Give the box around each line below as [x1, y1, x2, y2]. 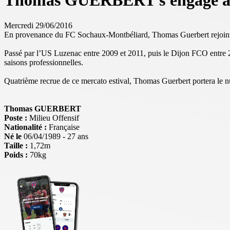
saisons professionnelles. [4, 57, 83, 67]
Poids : [4, 150, 28, 159]
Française [47, 122, 80, 131]
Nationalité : [4, 122, 47, 131]
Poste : [4, 113, 27, 122]
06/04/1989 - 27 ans [22, 131, 88, 141]
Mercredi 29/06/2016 [4, 21, 72, 30]
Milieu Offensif [27, 113, 79, 122]
